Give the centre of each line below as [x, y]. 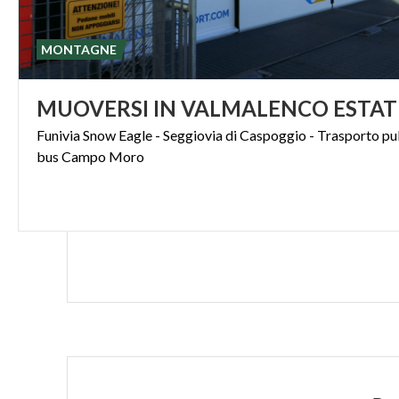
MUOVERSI [93, 108]
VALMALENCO [255, 108]
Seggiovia [193, 135]
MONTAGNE [79, 49]
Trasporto [348, 135]
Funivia [58, 135]
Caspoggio [273, 135]
